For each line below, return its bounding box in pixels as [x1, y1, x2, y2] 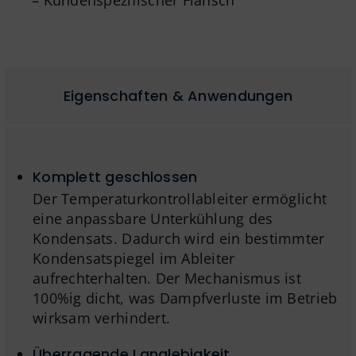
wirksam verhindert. [33, 308, 171, 327]
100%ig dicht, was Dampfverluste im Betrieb [33, 288, 338, 308]
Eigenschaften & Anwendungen [63, 85, 293, 106]
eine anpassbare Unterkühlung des [33, 208, 273, 228]
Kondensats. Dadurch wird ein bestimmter [33, 228, 325, 248]
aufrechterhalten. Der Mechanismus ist [33, 268, 301, 288]
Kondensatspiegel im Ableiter [33, 248, 235, 268]
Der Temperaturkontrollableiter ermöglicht [33, 188, 327, 208]
